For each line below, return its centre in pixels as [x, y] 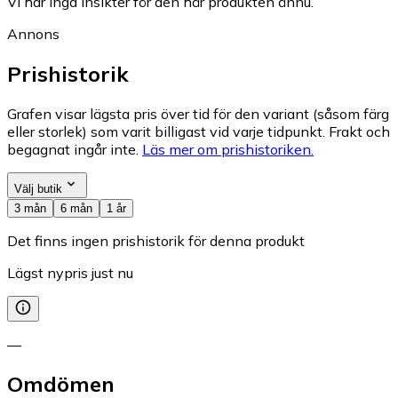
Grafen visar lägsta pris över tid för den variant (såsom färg [198, 113]
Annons [33, 33]
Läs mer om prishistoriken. [228, 149]
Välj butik [38, 188]
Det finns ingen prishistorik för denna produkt [156, 240]
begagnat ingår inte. [73, 149]
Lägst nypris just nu [70, 272]
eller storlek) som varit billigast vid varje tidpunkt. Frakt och [199, 131]
